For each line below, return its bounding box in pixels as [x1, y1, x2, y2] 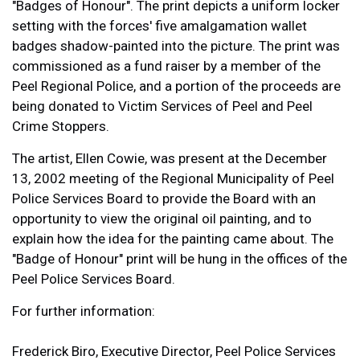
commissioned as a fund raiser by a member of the [12, 58, 321, 74]
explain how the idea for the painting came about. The [12, 231, 333, 247]
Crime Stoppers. [12, 118, 109, 134]
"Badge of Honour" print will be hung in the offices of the [12, 251, 347, 267]
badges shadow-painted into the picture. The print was [12, 38, 340, 54]
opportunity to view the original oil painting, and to [12, 211, 312, 227]
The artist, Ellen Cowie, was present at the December [12, 150, 327, 166]
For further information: [12, 303, 155, 319]
